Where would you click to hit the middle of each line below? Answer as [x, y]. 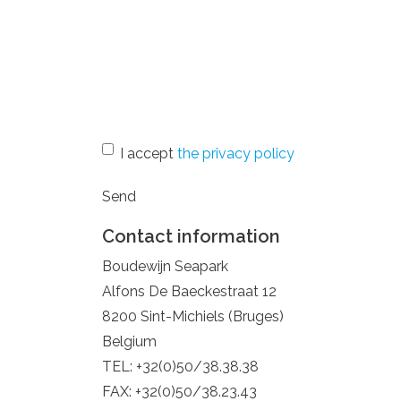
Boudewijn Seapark [165, 266]
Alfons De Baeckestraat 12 [189, 291]
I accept [149, 154]
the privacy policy [236, 154]
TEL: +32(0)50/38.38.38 [180, 367]
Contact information [191, 236]
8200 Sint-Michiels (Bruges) [193, 316]
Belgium [129, 341]
